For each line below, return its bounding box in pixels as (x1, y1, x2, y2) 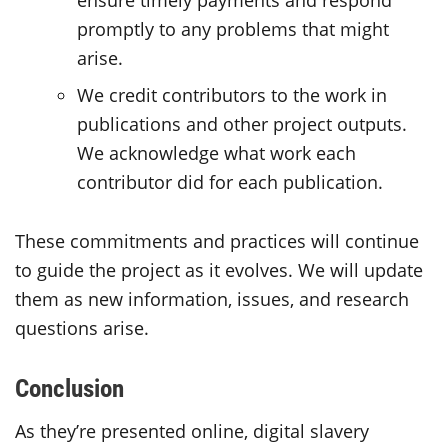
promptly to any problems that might (77, 17, 390, 41)
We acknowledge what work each (77, 140, 357, 165)
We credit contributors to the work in (77, 82, 388, 107)
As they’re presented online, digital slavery (15, 418, 369, 443)
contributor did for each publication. (77, 169, 389, 194)
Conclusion (15, 370, 130, 404)
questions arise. (15, 315, 154, 340)
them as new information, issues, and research (15, 286, 409, 311)
